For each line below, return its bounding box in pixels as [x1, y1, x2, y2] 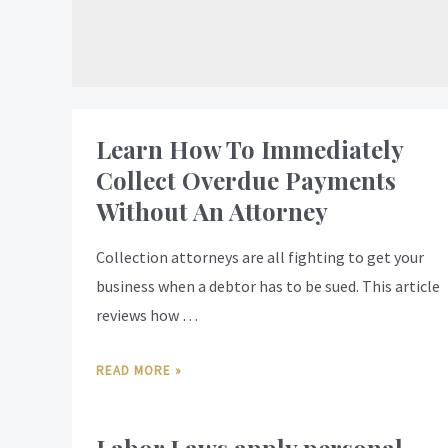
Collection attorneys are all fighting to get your [96, 246, 424, 267]
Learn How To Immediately [96, 132, 403, 165]
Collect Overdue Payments [96, 163, 396, 196]
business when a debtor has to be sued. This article [96, 275, 440, 296]
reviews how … [96, 304, 198, 325]
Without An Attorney [96, 194, 328, 227]
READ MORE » [96, 362, 182, 380]
